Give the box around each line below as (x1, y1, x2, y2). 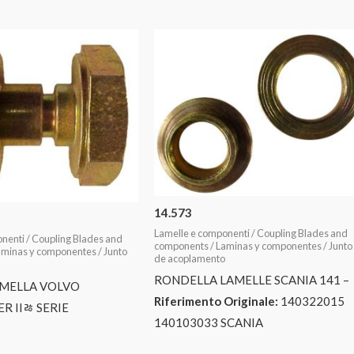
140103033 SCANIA (154, 314, 264, 330)
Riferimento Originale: (154, 293, 279, 308)
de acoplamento (154, 251, 226, 265)
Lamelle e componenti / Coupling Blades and (154, 226, 348, 239)
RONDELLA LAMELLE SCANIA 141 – (154, 272, 350, 287)
